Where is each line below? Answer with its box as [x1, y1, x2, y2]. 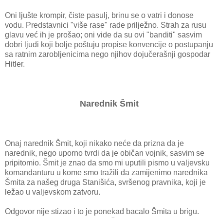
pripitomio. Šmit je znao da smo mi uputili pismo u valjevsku [5, 159, 210, 167]
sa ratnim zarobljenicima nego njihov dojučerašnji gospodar [5, 50, 210, 59]
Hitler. [5, 60, 25, 69]
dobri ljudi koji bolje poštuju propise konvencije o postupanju [5, 40, 213, 49]
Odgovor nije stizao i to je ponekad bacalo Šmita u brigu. [5, 207, 199, 216]
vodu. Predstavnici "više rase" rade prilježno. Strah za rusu [5, 21, 206, 30]
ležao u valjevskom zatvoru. [5, 188, 100, 197]
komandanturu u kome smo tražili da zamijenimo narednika [5, 168, 208, 177]
